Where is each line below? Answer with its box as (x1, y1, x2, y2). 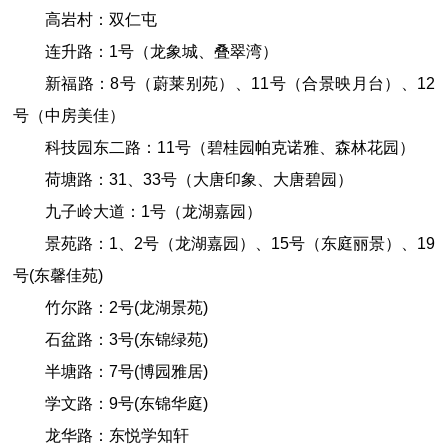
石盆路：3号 (44, 330, 134, 348)
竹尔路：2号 (44, 298, 134, 316)
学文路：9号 (44, 394, 134, 412)
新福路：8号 (44, 74, 137, 92)
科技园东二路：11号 (44, 138, 191, 156)
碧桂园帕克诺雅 (206, 138, 319, 156)
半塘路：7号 (44, 362, 134, 380)
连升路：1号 (44, 42, 134, 60)
